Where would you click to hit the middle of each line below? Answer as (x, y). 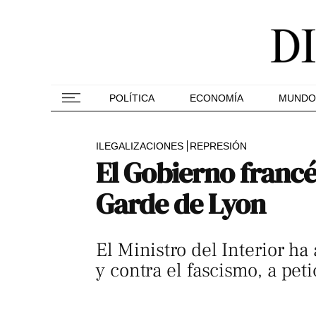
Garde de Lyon (181, 204)
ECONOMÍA (217, 98)
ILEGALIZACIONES (140, 146)
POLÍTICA (132, 98)
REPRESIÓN (218, 146)
